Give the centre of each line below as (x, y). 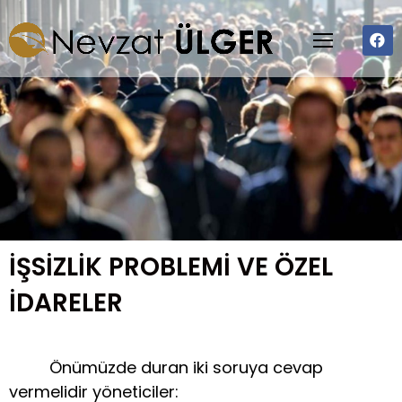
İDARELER (66, 303)
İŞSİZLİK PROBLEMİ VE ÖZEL (171, 267)
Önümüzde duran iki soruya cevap (166, 368)
